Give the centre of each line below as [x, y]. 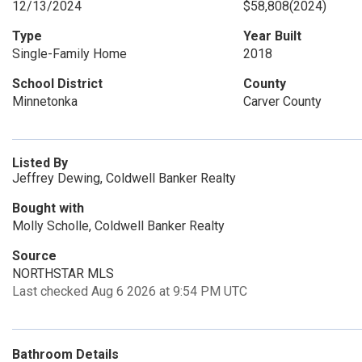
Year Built [272, 36]
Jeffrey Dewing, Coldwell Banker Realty [124, 178]
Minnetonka [45, 101]
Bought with [48, 208]
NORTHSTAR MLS [63, 274]
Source [34, 256]
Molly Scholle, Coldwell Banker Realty [118, 226]
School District [57, 84]
